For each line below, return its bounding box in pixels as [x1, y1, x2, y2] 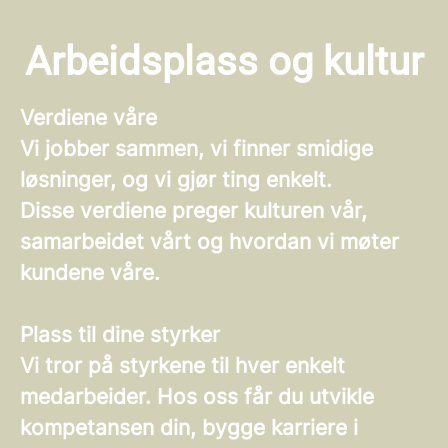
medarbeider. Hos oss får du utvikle [20, 384, 374, 409]
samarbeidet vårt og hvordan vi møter [20, 229, 399, 254]
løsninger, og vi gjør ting [20, 167, 266, 192]
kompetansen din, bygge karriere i [20, 415, 358, 440]
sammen [115, 136, 198, 161]
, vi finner [198, 136, 296, 161]
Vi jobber [20, 136, 115, 161]
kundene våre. [20, 260, 160, 285]
